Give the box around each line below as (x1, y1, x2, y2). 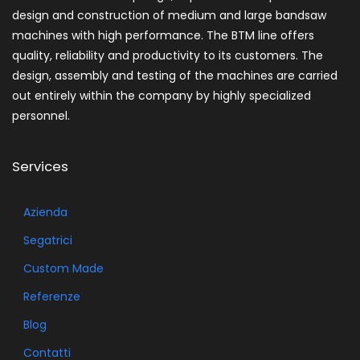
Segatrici (22, 232, 72, 249)
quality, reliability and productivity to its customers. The (12, 47, 323, 64)
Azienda (22, 204, 67, 221)
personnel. (12, 108, 70, 125)
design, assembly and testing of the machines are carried (12, 67, 337, 84)
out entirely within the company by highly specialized (12, 88, 311, 104)
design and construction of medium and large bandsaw (12, 7, 326, 24)
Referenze (22, 288, 80, 305)
